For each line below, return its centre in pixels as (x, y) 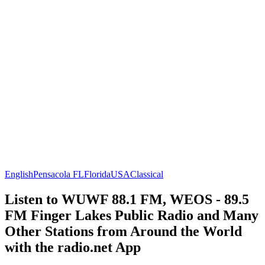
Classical (147, 174)
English (19, 174)
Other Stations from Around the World (123, 231)
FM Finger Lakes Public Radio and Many (132, 215)
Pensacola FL (59, 174)
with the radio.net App (73, 247)
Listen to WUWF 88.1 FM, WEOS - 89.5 (127, 199)
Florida (97, 174)
